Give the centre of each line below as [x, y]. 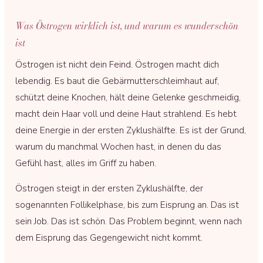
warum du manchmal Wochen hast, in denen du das [118, 146]
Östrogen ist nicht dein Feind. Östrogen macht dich [117, 64]
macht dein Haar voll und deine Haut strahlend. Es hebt [126, 114]
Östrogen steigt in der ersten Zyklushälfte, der [109, 188]
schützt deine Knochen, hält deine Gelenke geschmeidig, [128, 97]
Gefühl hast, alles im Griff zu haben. [86, 163]
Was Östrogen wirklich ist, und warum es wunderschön [127, 26]
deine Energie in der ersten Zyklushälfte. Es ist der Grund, [131, 130]
